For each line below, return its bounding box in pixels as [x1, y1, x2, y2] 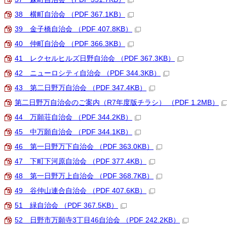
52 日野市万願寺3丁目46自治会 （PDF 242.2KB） [15, 216, 180, 224]
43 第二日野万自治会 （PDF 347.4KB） [15, 84, 146, 92]
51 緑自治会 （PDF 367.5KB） [15, 202, 118, 209]
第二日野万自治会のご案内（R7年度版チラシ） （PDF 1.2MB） [15, 99, 219, 106]
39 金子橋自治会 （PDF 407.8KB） [15, 25, 132, 33]
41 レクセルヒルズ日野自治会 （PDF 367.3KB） [15, 55, 175, 62]
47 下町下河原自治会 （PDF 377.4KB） [15, 158, 146, 165]
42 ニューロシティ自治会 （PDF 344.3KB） [15, 69, 161, 77]
